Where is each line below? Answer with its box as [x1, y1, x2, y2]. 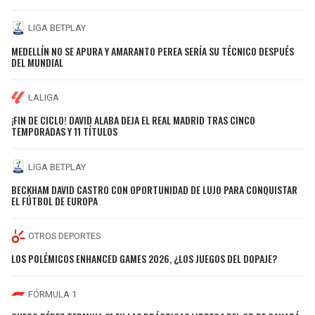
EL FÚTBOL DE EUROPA [11, 193, 98, 208]
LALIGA [28, 92, 59, 103]
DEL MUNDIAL [11, 54, 63, 70]
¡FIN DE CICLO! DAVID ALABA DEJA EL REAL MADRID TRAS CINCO [11, 112, 255, 128]
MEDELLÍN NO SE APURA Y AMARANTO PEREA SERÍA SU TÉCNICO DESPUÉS [11, 43, 294, 58]
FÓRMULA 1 [28, 288, 77, 300]
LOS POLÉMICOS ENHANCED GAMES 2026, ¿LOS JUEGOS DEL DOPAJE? [11, 251, 277, 266]
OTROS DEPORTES [28, 231, 101, 242]
